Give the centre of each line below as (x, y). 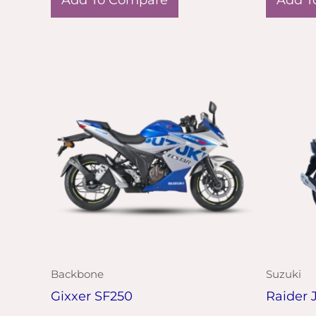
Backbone (77, 274)
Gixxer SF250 (92, 296)
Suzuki (284, 274)
